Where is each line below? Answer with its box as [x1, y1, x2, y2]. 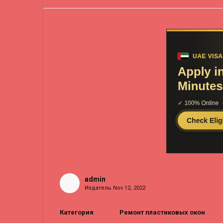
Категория [60, 209, 94, 216]
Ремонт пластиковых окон [119, 209, 205, 216]
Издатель [84, 185, 113, 191]
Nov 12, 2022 [112, 185, 145, 191]
